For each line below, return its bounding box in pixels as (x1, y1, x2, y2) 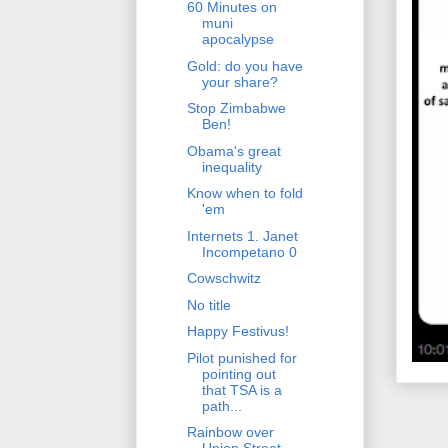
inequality (201, 158, 262, 175)
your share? (201, 73, 278, 90)
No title (186, 296, 231, 313)
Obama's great (186, 142, 281, 159)
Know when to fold (186, 185, 303, 202)
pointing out (201, 365, 276, 382)
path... (201, 397, 242, 414)
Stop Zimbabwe (186, 100, 286, 117)
